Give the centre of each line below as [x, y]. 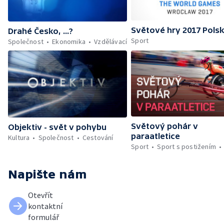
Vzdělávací [111, 41]
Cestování [98, 137]
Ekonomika [69, 41]
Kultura [19, 137]
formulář [43, 217]
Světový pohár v [165, 126]
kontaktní [45, 206]
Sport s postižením [187, 146]
